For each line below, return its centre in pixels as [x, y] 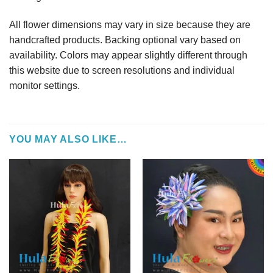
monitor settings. [44, 85]
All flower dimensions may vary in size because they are [130, 24]
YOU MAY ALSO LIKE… [68, 140]
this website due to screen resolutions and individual [122, 70]
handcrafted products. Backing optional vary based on [125, 40]
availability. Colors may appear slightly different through [128, 55]
